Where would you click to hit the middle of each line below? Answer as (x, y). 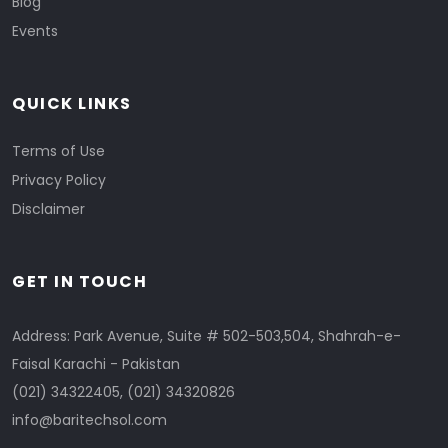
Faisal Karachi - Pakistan (96, 364)
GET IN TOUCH (79, 281)
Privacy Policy (59, 180)
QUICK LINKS (72, 103)
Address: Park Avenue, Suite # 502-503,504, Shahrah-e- (206, 336)
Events (35, 31)
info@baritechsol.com (89, 420)
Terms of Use (58, 151)
